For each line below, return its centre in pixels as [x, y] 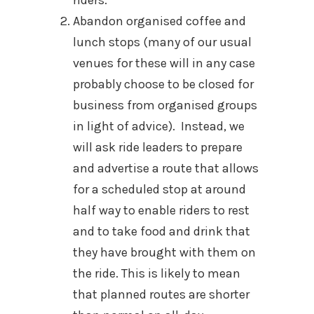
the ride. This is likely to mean [157, 273]
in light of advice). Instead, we [159, 126]
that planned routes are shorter [161, 294]
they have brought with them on [164, 252]
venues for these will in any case [164, 63]
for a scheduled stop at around [159, 189]
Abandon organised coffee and [159, 21]
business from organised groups [165, 105]
